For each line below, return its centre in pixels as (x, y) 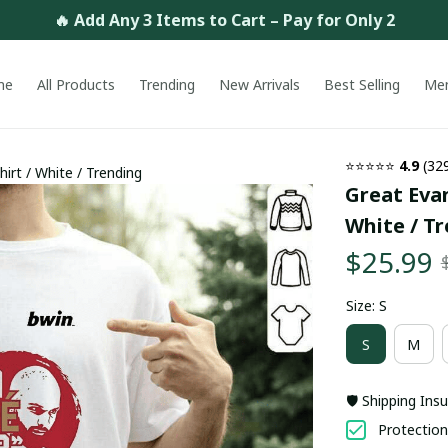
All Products (76, 84)
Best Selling (362, 84)
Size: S (366, 305)
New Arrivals (260, 84)
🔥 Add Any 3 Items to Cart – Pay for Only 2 (224, 19)
